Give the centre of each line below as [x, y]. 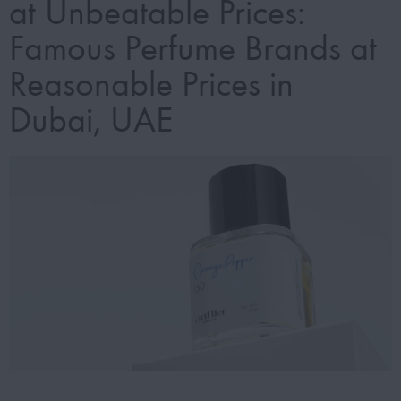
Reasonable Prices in [151, 85]
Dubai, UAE [91, 120]
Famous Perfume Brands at [193, 49]
